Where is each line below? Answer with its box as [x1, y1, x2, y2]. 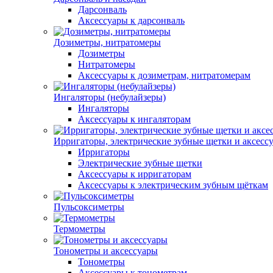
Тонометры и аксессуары [54, 246, 158, 256]
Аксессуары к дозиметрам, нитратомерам [78, 70, 250, 80]
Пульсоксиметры [54, 202, 124, 212]
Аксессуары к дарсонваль [78, 15, 185, 26]
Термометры [54, 224, 105, 234]
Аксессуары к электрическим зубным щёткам [78, 180, 268, 190]
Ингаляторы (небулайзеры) [54, 92, 166, 102]
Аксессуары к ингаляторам [78, 114, 191, 124]
